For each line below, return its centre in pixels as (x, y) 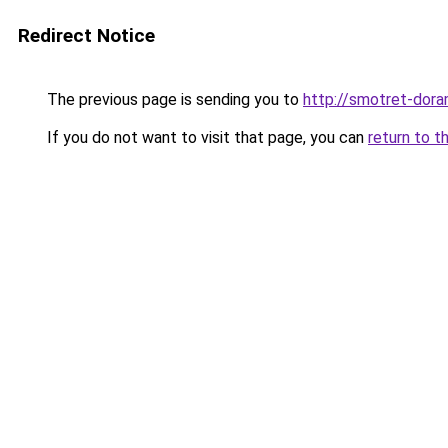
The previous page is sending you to (173, 99)
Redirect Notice (86, 35)
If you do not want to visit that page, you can (205, 137)
